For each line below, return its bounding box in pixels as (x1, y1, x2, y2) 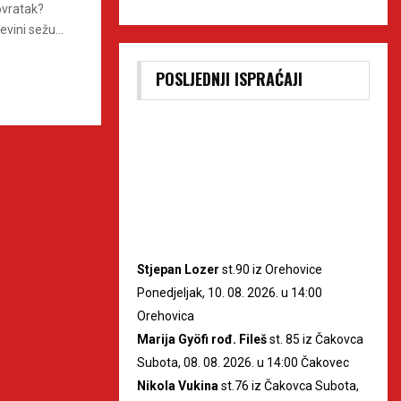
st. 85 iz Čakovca (267, 331, 363, 346)
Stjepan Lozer (137, 261, 219, 277)
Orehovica (137, 308, 194, 323)
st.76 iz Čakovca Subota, (218, 378, 359, 393)
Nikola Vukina (137, 378, 218, 393)
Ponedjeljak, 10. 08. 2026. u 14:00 (137, 285, 322, 300)
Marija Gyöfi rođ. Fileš (137, 331, 267, 346)
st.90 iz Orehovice (219, 261, 322, 277)
